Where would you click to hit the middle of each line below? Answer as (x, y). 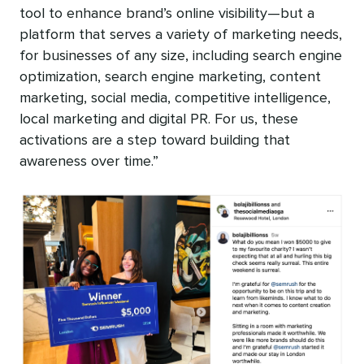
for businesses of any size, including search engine (181, 56)
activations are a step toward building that (155, 140)
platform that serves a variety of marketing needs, (181, 35)
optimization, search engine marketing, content (170, 77)
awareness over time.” (89, 161)
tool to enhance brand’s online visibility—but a (167, 13)
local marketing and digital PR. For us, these (159, 119)
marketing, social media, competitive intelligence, (175, 98)
